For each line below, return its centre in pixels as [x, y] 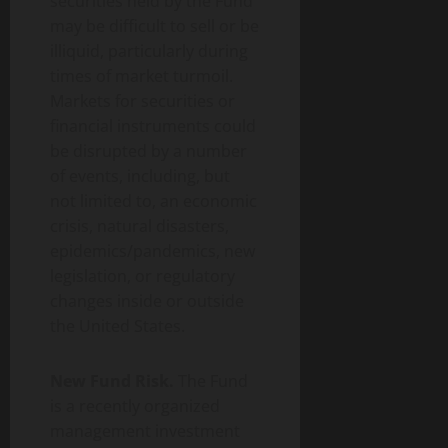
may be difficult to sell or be [154, 26]
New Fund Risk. [114, 381]
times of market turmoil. [141, 76]
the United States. [117, 326]
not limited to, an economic [153, 201]
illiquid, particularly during [149, 51]
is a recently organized [135, 406]
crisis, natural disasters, [139, 226]
